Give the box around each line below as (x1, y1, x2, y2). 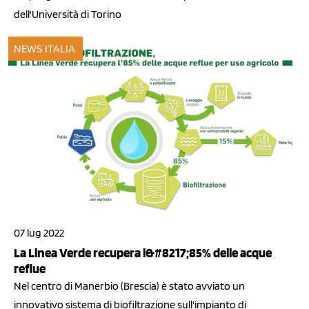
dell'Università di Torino (14, 7, 121, 21)
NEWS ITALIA (14, 41, 76, 55)
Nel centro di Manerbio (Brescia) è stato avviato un (14, 279, 245, 292)
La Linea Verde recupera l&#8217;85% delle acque (14, 244, 272, 261)
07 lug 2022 (14, 226, 64, 239)
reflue (14, 260, 46, 277)
